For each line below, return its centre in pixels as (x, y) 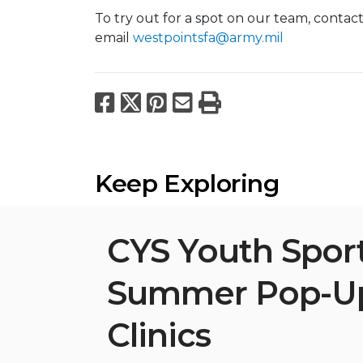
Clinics (159, 335)
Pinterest (223, 102)
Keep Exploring (187, 183)
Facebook (175, 102)
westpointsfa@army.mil (208, 37)
